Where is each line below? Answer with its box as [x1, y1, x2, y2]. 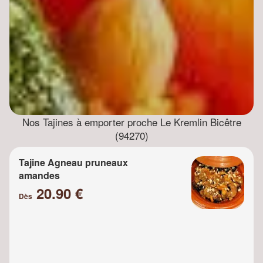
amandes [19, 168, 60, 182]
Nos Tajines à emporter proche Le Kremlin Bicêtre [22, 114, 241, 129]
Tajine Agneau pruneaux [19, 155, 128, 169]
